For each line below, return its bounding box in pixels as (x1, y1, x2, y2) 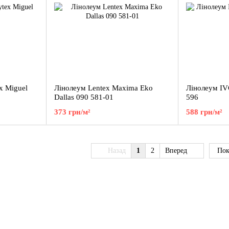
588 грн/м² (186, 108, 222, 116)
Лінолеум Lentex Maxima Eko (54, 84, 153, 92)
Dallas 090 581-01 (54, 93, 113, 101)
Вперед (165, 147, 189, 154)
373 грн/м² (54, 108, 90, 116)
